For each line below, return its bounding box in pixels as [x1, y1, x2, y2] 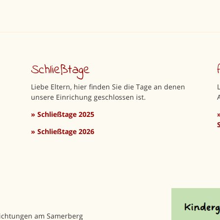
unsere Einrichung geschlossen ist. [31, 92, 146, 102]
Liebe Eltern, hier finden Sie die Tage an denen [31, 82, 186, 91]
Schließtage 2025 [37, 109, 95, 119]
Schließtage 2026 [37, 126, 95, 136]
